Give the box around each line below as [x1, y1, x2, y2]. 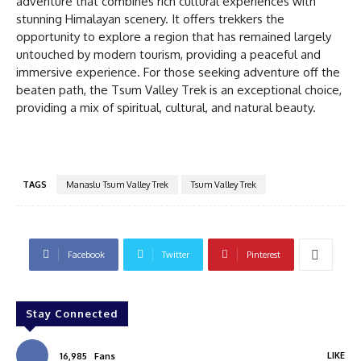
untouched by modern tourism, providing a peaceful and [16, 46, 321, 62]
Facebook [67, 248, 105, 260]
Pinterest [246, 248, 280, 260]
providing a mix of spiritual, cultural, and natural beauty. [16, 99, 316, 115]
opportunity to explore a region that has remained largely [16, 28, 331, 44]
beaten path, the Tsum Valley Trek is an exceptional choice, [16, 81, 342, 98]
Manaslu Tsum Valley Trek [66, 178, 168, 190]
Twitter [161, 248, 189, 260]
